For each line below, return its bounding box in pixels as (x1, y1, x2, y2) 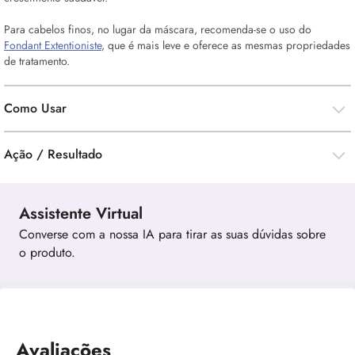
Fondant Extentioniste (4, 37, 101, 53)
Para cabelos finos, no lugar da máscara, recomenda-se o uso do (4, 21, 311, 37)
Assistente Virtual (19, 202, 143, 225)
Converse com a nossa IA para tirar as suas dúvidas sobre (19, 225, 326, 243)
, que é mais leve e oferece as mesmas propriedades (101, 37, 350, 53)
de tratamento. (4, 53, 70, 69)
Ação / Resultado (4, 145, 102, 163)
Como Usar (4, 99, 67, 117)
